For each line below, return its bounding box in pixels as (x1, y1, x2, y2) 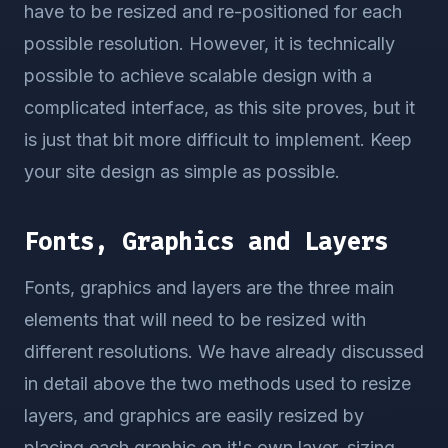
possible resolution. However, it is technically (24, 33, 395, 54)
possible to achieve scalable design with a (24, 65, 372, 86)
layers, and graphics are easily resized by (24, 405, 364, 426)
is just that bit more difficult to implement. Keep (24, 129, 412, 150)
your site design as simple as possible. (24, 161, 340, 182)
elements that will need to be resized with (24, 309, 366, 330)
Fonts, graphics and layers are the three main (24, 277, 394, 298)
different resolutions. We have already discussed (24, 341, 424, 362)
